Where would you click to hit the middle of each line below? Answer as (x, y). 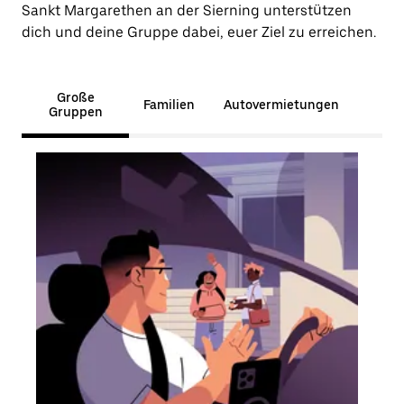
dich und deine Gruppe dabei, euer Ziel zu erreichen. (199, 32)
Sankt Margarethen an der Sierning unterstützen (187, 10)
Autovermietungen (281, 105)
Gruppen (75, 112)
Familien (169, 105)
